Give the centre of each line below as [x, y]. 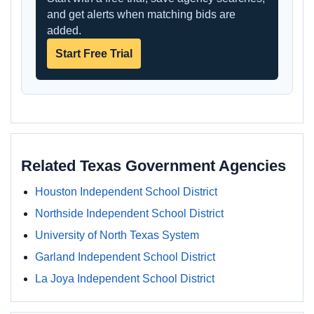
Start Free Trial [94, 54]
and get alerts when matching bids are [141, 14]
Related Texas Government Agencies [153, 166]
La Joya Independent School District [125, 279]
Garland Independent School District [125, 257]
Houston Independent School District [126, 192]
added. [64, 30]
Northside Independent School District [129, 213]
